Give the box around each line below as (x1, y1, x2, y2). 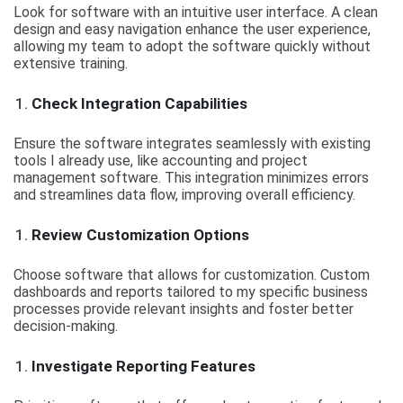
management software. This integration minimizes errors (13, 169, 369, 186)
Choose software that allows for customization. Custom (13, 266, 370, 283)
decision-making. (13, 318, 118, 335)
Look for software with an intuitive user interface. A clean (13, 4, 378, 21)
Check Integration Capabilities (31, 94, 247, 112)
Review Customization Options (31, 226, 249, 244)
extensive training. (13, 55, 128, 72)
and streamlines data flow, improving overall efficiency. (13, 186, 355, 203)
